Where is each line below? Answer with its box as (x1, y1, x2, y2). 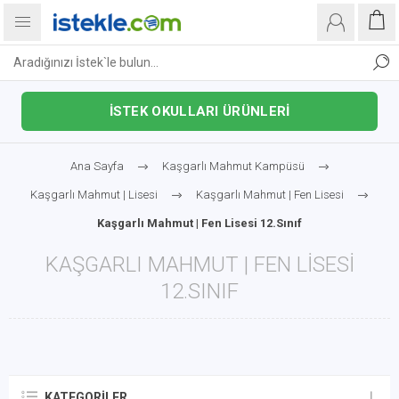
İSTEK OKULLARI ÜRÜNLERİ (109, 103, 290, 119)
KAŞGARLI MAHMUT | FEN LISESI (45, 252, 354, 277)
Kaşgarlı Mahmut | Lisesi (30, 188, 158, 201)
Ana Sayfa (69, 159, 124, 173)
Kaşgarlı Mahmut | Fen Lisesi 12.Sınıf (97, 216, 302, 230)
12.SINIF (160, 279, 239, 304)
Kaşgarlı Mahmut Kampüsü (161, 159, 305, 173)
